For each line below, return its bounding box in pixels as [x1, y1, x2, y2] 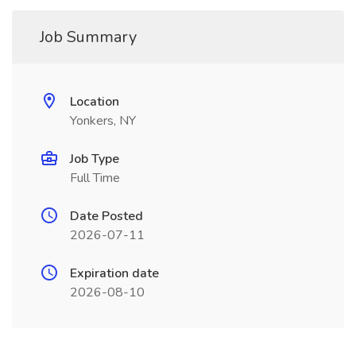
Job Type [70, 150, 119, 168]
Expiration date [70, 265, 159, 282]
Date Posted [70, 207, 143, 225]
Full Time [70, 169, 120, 187]
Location [70, 93, 119, 110]
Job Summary [40, 26, 137, 48]
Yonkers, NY [70, 112, 136, 130]
